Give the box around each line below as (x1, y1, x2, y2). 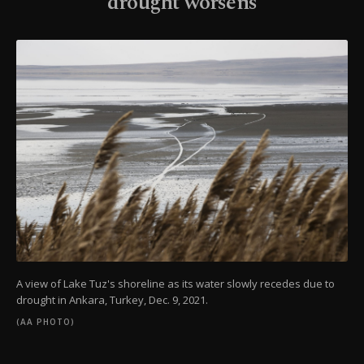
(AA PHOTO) (16, 316, 75, 328)
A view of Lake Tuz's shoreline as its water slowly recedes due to (16, 276, 335, 292)
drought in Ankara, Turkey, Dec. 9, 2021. (16, 292, 208, 308)
